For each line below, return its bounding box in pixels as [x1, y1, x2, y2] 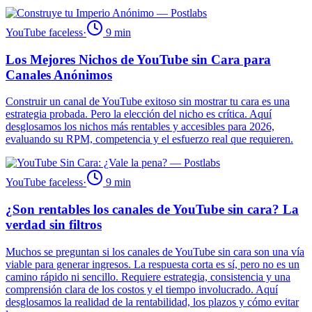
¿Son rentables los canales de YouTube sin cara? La [6, 202, 299, 217]
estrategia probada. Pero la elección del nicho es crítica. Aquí [6, 108, 272, 120]
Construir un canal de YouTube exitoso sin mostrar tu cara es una [6, 95, 290, 108]
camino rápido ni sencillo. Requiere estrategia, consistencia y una [6, 270, 290, 283]
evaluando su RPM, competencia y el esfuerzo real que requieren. [6, 133, 293, 146]
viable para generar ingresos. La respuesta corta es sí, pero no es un [6, 258, 299, 270]
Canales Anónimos [6, 67, 112, 82]
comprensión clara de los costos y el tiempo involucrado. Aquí [6, 283, 278, 295]
